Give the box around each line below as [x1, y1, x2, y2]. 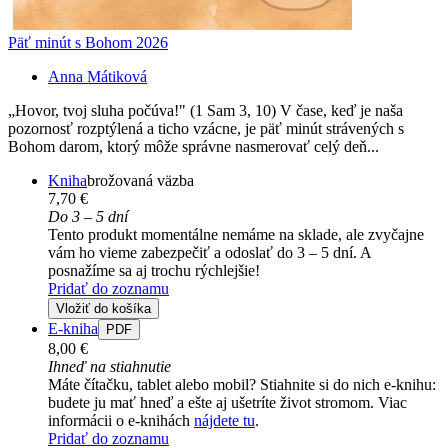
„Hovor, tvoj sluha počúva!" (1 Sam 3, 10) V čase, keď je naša [8, 102, 403, 120]
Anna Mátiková [48, 68, 147, 86]
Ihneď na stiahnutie [48, 358, 171, 376]
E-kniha [48, 320, 98, 338]
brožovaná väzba [87, 172, 194, 190]
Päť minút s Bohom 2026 [8, 34, 168, 52]
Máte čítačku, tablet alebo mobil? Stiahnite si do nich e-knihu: [48, 376, 436, 394]
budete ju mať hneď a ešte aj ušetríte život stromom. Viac [48, 394, 407, 412]
